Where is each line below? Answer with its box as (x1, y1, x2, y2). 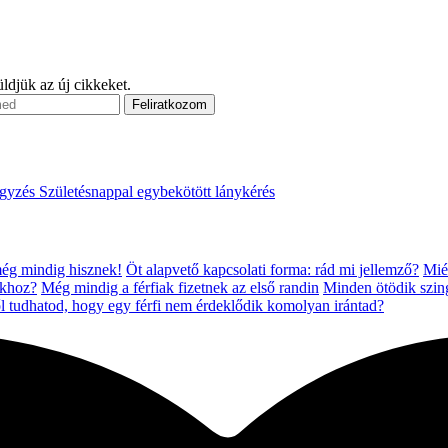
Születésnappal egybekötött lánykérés (39, 183, 275, 201)
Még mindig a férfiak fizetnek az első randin (41, 278, 319, 296)
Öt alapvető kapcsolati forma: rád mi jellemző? (126, 260, 419, 278)
